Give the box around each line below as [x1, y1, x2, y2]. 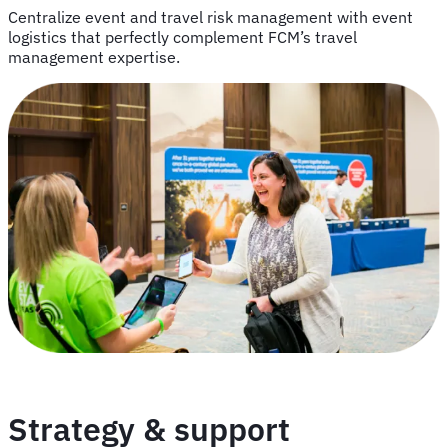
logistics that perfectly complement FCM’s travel [8, 27, 357, 48]
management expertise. [8, 47, 180, 68]
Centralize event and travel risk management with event [8, 7, 413, 28]
